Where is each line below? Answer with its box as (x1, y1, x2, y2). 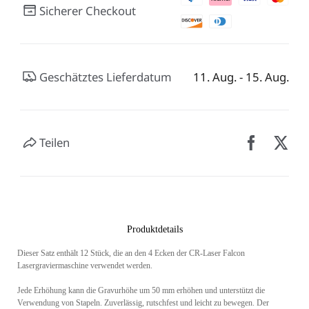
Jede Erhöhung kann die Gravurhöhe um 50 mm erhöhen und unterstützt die (17, 286, 265, 296)
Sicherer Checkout (39, 2, 137, 19)
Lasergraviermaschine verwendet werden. (17, 261, 152, 271)
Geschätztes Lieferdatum (39, 68, 172, 85)
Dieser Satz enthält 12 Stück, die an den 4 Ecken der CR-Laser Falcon (17, 248, 245, 259)
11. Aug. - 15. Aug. (193, 68, 290, 85)
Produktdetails (126, 224, 183, 235)
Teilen (39, 134, 70, 151)
